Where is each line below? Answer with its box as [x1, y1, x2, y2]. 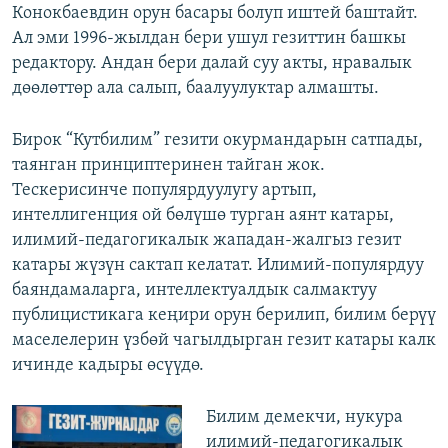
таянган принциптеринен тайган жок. [12, 156, 325, 176]
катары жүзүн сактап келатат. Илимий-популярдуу [12, 256, 424, 276]
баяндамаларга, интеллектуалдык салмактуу [12, 281, 377, 301]
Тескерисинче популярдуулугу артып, [12, 181, 317, 201]
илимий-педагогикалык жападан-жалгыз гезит [12, 231, 401, 251]
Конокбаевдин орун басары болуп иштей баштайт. [12, 4, 418, 24]
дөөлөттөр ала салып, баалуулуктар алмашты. [12, 79, 379, 99]
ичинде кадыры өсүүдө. [12, 356, 204, 376]
